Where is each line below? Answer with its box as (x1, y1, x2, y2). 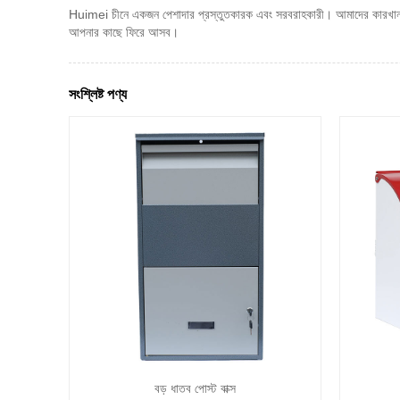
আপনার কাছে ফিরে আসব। (69, 24, 179, 39)
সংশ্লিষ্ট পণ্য (69, 87, 127, 103)
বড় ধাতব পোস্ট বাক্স (154, 380, 236, 396)
